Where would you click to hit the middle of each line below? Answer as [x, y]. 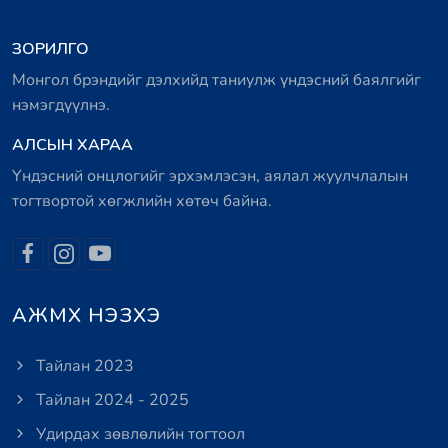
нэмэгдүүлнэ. [61, 105]
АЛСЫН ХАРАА [72, 145]
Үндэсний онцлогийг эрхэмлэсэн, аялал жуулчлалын [210, 176]
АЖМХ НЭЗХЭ [86, 315]
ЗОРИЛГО [50, 49]
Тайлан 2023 [83, 366]
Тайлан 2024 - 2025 [110, 400]
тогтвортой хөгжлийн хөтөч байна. [142, 201]
